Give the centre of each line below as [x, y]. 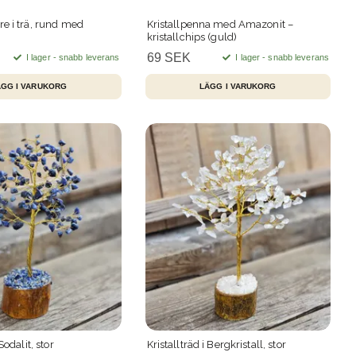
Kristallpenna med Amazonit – [220, 24]
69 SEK [168, 57]
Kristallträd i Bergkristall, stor [216, 345]
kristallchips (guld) [192, 37]
